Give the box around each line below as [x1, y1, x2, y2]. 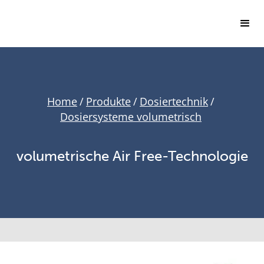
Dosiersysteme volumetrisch [60, 110, 202, 124]
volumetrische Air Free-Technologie [16, 148, 248, 164]
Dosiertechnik [140, 94, 208, 108]
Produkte [86, 94, 131, 108]
